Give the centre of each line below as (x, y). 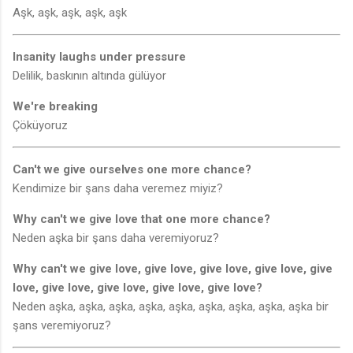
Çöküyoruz (40, 126)
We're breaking (55, 107)
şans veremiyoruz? (62, 326)
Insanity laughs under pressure (99, 57)
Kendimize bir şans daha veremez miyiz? (118, 189)
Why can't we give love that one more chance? (141, 219)
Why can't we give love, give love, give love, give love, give (173, 269)
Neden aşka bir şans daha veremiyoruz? (116, 238)
